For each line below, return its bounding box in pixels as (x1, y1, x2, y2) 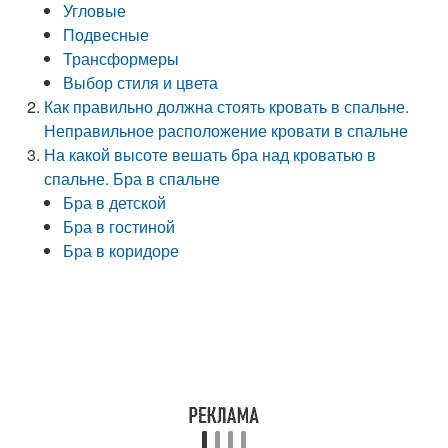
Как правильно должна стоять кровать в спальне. (44, 95, 410, 118)
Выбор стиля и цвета (63, 71, 219, 94)
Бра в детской (63, 191, 167, 214)
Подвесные (63, 23, 150, 46)
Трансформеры (63, 47, 180, 70)
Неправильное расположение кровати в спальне (44, 119, 409, 142)
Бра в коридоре (63, 239, 180, 262)
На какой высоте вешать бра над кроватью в (44, 143, 377, 166)
